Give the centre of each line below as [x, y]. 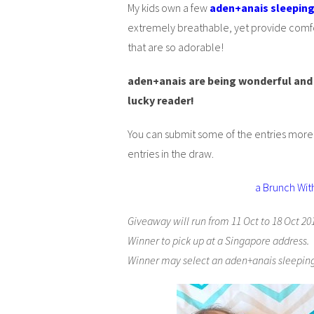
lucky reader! [162, 100]
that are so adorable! [176, 47]
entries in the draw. [171, 153]
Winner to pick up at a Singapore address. [218, 240]
